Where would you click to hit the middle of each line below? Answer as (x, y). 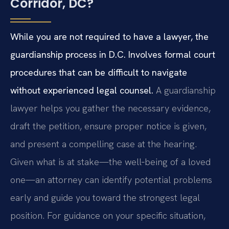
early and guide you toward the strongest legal (105, 198)
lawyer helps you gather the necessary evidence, (110, 108)
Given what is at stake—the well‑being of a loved (110, 162)
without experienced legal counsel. (82, 90)
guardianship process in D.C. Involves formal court (113, 55)
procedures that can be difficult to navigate (99, 73)
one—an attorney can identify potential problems (111, 180)
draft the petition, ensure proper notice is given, (108, 126)
